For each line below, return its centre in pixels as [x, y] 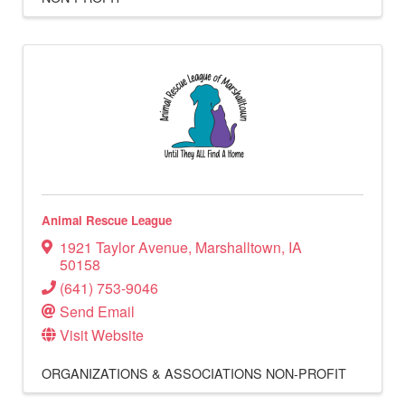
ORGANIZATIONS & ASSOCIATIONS [152, 372]
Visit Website [102, 334]
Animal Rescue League [107, 220]
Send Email [97, 311]
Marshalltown [238, 247]
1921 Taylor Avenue [124, 247]
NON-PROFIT [306, 372]
